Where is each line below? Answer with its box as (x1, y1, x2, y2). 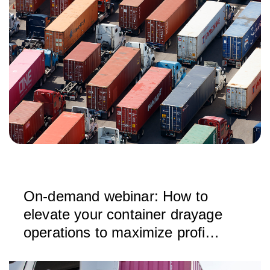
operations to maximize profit (24, 224, 210, 240)
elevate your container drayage (24, 206, 222, 222)
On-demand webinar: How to (24, 188, 208, 204)
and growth (24, 242, 95, 259)
